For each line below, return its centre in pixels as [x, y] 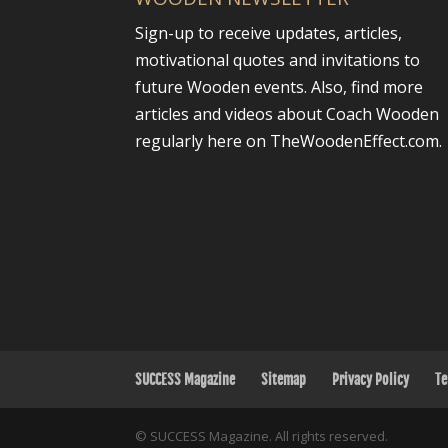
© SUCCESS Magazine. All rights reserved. [261, 436]
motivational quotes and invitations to [277, 59]
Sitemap [283, 379]
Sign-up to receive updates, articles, [268, 32]
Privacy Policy [370, 379]
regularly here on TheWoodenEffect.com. [288, 140]
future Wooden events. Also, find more [278, 86]
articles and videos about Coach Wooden [286, 113]
